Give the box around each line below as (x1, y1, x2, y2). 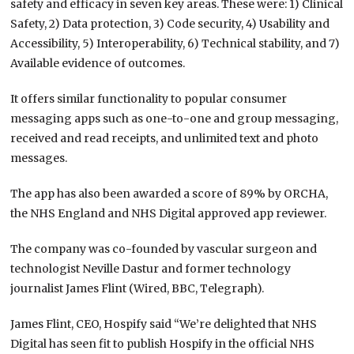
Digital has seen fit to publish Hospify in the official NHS (10, 337, 315, 352)
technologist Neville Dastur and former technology (10, 262, 292, 277)
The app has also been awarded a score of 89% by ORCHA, (10, 186, 329, 201)
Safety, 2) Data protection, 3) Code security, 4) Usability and (10, 17, 330, 32)
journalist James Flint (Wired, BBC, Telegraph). (10, 281, 265, 296)
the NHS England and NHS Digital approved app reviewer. (10, 206, 327, 221)
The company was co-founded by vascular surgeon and (10, 242, 318, 257)
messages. (10, 151, 68, 166)
